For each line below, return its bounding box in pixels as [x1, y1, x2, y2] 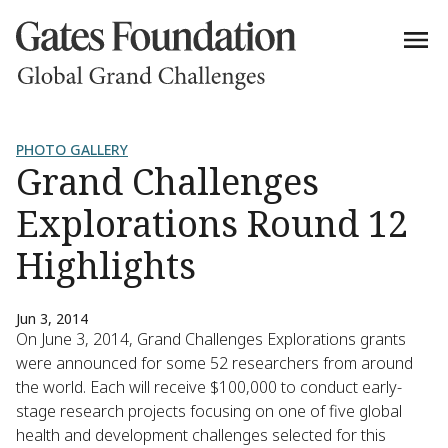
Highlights [16, 241, 196, 290]
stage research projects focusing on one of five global [16, 400, 402, 422]
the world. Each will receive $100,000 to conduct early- [16, 376, 402, 398]
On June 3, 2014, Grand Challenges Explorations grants [16, 328, 406, 350]
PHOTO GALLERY [16, 140, 128, 159]
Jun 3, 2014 [16, 309, 88, 328]
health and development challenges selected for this [16, 424, 386, 446]
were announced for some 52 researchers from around [16, 352, 413, 374]
